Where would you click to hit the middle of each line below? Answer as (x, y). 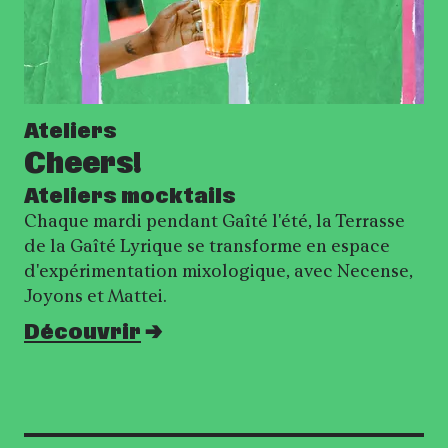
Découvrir (82, 332)
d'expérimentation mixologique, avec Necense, (218, 270)
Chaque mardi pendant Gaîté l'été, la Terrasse (214, 220)
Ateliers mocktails (130, 196)
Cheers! (83, 164)
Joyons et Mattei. (97, 295)
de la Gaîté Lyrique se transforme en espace (207, 245)
